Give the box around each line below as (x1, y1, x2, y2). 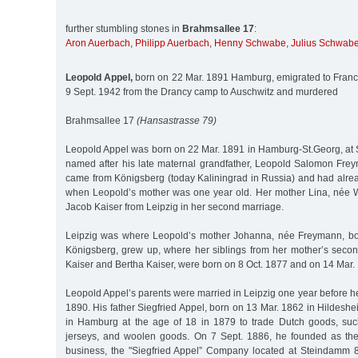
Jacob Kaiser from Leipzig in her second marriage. (66, 201, 284, 213)
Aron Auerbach (66, 38, 130, 50)
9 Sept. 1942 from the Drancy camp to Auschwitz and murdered (66, 86, 338, 97)
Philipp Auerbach (135, 38, 209, 50)
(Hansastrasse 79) (137, 114, 217, 126)
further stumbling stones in (66, 23, 182, 35)
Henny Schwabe (214, 38, 286, 50)
